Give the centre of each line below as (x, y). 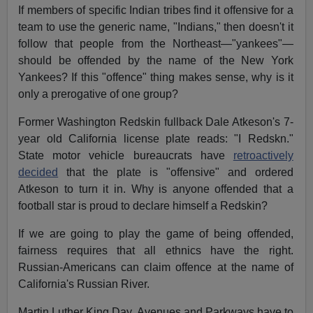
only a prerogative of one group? (99, 94)
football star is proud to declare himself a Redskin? (143, 206)
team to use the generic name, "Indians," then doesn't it (156, 27)
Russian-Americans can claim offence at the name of (156, 268)
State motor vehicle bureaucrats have (126, 156)
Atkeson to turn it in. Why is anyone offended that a (156, 189)
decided (38, 173)
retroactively (263, 156)
